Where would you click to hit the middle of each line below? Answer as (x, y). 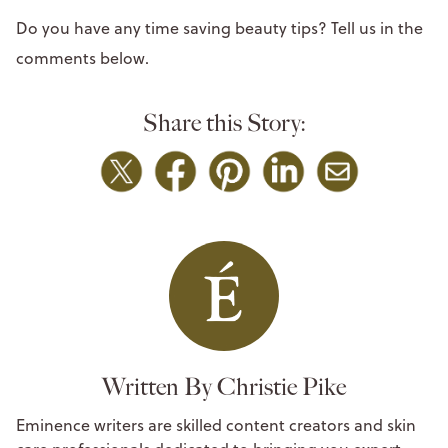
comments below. (82, 57)
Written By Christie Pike (224, 386)
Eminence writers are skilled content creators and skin (216, 424)
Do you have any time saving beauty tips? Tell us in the (219, 27)
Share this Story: (224, 122)
